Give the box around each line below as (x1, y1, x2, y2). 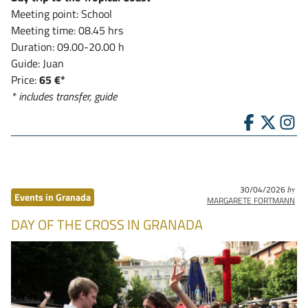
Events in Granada (14, 190, 91, 205)
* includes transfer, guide (11, 88, 117, 104)
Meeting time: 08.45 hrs (11, 22, 123, 38)
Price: (11, 71, 39, 88)
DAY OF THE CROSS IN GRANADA (11, 214, 203, 235)
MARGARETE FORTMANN (207, 194, 295, 207)
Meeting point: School (11, 5, 112, 22)
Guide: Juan (11, 55, 64, 71)
